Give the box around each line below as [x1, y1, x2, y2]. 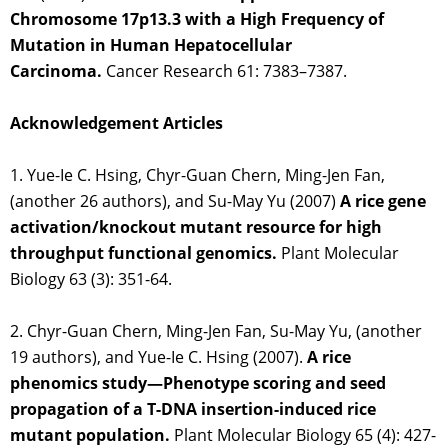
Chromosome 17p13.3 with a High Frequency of [10, 8, 384, 31]
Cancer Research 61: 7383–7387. [102, 60, 347, 83]
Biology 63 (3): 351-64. [10, 268, 172, 291]
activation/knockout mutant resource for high [10, 216, 382, 239]
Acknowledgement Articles [10, 112, 223, 135]
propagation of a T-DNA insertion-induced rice [10, 398, 376, 421]
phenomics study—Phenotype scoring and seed [10, 372, 386, 395]
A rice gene [340, 190, 426, 213]
